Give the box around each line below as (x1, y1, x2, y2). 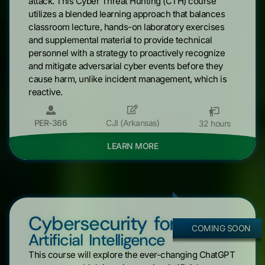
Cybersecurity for (28, 211, 176, 236)
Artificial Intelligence (28, 229, 165, 250)
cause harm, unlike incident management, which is (28, 73, 227, 85)
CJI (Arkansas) (106, 117, 159, 128)
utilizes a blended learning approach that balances (28, 8, 225, 20)
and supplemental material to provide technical (28, 34, 212, 46)
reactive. (28, 86, 63, 98)
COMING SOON (192, 222, 251, 233)
